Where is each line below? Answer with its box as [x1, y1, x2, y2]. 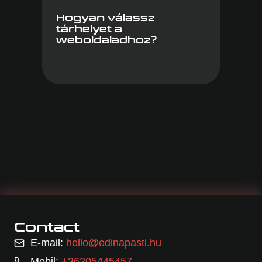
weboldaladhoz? [56, 34, 157, 46]
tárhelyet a [56, 23, 122, 35]
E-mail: [30, 237, 66, 249]
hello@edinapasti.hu [66, 237, 161, 249]
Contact [14, 220, 80, 236]
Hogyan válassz [56, 12, 155, 23]
